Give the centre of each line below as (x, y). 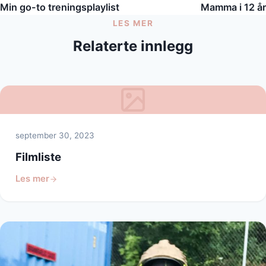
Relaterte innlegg (133, 46)
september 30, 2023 (55, 135)
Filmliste (38, 157)
